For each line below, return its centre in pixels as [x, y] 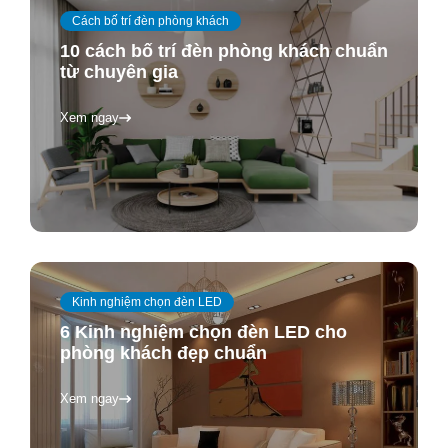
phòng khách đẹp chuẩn [163, 352]
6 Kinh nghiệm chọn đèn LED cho [203, 331]
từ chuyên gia [119, 72]
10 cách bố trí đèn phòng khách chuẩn [224, 51]
